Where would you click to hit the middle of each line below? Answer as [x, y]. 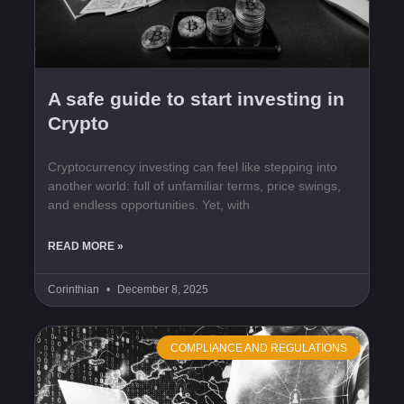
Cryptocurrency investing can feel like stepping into [193, 167]
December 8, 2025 [161, 290]
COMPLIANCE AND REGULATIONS [258, 348]
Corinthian [75, 290]
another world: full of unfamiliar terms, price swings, [194, 186]
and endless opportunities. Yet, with [149, 205]
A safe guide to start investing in [196, 99]
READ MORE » [86, 247]
